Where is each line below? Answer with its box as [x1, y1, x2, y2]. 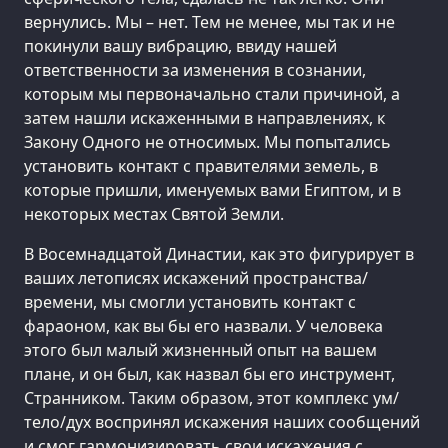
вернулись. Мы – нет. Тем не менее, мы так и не [24, 10, 395, 33]
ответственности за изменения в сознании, [24, 58, 366, 81]
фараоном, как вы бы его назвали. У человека [24, 314, 383, 337]
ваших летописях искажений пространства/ [24, 266, 368, 289]
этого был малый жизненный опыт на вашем [24, 338, 377, 361]
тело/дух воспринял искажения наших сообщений [24, 410, 420, 433]
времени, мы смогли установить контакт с [24, 290, 356, 313]
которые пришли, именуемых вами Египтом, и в [24, 178, 401, 201]
